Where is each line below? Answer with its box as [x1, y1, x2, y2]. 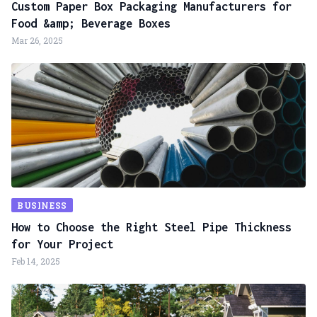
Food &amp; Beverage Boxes [11, 17, 171, 30]
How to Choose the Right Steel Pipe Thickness [11, 221, 292, 234]
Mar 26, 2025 [11, 35, 63, 46]
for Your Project [11, 238, 113, 250]
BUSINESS [17, 200, 67, 211]
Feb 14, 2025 [11, 255, 60, 267]
